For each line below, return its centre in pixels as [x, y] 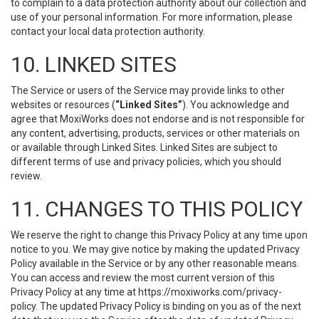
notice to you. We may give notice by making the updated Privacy [155, 249]
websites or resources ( [63, 105]
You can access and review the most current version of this [143, 278]
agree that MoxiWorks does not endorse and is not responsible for [158, 119]
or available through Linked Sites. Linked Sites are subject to [144, 147]
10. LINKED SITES [94, 64]
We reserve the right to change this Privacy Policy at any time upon [159, 235]
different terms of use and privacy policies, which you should [146, 162]
